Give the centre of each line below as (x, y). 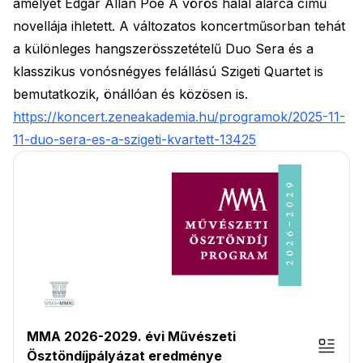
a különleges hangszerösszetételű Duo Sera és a (163, 49)
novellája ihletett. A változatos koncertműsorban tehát (179, 26)
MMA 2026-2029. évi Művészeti (131, 336)
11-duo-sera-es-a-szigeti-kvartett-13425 (135, 139)
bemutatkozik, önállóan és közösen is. (130, 94)
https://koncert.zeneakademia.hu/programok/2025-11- (179, 117)
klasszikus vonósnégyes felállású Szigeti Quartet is (168, 71)
